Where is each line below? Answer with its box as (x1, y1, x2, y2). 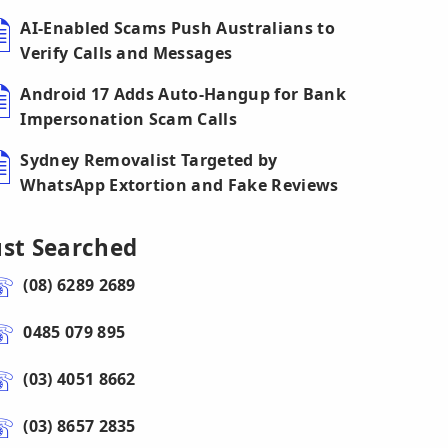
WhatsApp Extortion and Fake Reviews (20, 174, 339, 196)
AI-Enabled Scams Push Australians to (20, 17, 335, 39)
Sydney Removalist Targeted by (20, 149, 278, 171)
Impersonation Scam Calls (20, 108, 238, 130)
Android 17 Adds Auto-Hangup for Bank (20, 83, 346, 105)
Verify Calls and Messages (20, 42, 233, 64)
